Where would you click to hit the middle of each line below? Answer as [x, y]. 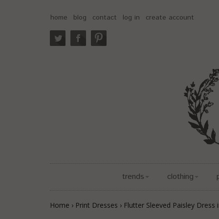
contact [105, 18]
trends [133, 177]
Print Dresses [97, 205]
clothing [180, 177]
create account [170, 18]
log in [131, 18]
